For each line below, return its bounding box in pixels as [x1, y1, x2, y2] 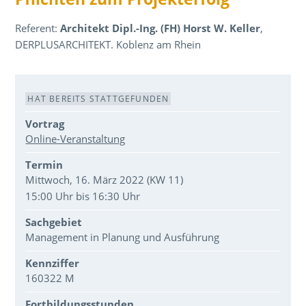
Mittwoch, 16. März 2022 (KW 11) [25, 173, 184, 186]
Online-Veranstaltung [25, 132, 126, 145]
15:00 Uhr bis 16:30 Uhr [25, 189, 141, 203]
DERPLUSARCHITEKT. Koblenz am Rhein [15, 37, 201, 51]
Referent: [15, 20, 61, 35]
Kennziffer [25, 256, 80, 270]
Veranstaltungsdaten [25, 82, 158, 100]
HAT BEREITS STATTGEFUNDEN [27, 93, 169, 105]
